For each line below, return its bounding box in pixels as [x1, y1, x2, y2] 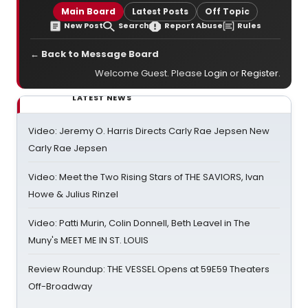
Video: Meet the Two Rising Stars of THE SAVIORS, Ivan [28, 170, 264, 184]
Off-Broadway [28, 280, 92, 293]
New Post [64, 20, 104, 31]
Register [241, 67, 278, 80]
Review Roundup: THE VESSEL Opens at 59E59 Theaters [28, 263, 269, 276]
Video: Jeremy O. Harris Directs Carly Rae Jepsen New [28, 124, 269, 137]
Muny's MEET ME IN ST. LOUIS [28, 234, 148, 247]
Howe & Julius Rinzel [28, 188, 118, 201]
